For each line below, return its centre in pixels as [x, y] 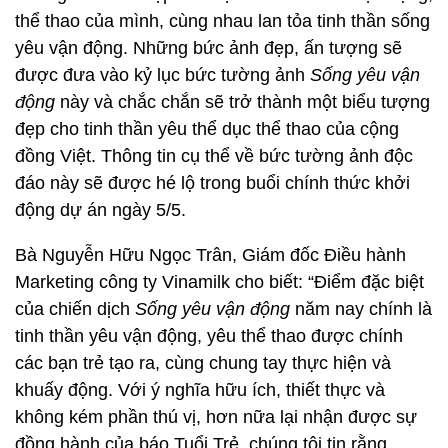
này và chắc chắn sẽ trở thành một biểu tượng [242, 102]
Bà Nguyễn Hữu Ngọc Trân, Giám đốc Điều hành [210, 255]
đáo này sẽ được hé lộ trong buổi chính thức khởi [212, 183]
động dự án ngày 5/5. [100, 210]
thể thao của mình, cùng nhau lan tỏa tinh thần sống [222, 21]
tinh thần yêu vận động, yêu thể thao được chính [209, 336]
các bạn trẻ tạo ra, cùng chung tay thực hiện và [203, 363]
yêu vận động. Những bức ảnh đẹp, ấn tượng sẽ [208, 48]
